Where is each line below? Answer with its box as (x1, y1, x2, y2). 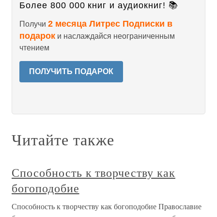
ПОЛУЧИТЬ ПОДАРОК (29, 67, 113, 76)
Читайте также (12, 129, 114, 150)
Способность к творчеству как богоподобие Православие (12, 201, 201, 211)
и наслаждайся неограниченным (55, 32, 175, 40)
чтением (19, 44, 49, 52)
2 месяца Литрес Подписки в (48, 19, 172, 29)
